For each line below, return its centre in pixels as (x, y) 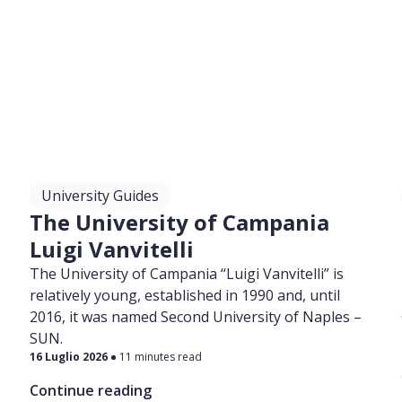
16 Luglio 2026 (69, 357)
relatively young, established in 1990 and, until (185, 295)
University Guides (100, 196)
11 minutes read (161, 357)
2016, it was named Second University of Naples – (196, 317)
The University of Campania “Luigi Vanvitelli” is (187, 274)
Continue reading (91, 390)
